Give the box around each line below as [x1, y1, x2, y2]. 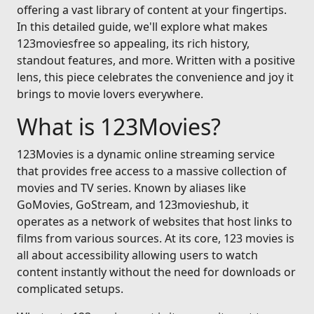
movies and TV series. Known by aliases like [17, 180, 246, 196]
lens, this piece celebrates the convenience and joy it [17, 69, 294, 85]
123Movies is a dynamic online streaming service [17, 146, 275, 162]
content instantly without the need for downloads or [17, 264, 296, 280]
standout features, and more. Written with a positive [17, 53, 295, 68]
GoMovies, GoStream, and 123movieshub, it [17, 197, 249, 212]
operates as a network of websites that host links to [17, 214, 292, 229]
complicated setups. [17, 281, 123, 296]
